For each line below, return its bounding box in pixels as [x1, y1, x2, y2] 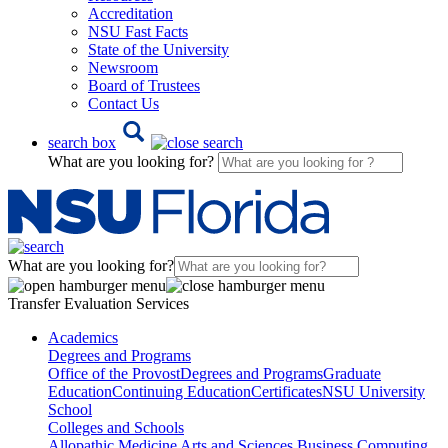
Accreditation [88, 5, 173, 22]
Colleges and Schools [48, 419, 184, 436]
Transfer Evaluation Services [8, 295, 189, 312]
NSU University [322, 383, 425, 400]
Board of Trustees [88, 77, 200, 94]
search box [48, 134, 116, 151]
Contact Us [88, 95, 159, 112]
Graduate [323, 365, 381, 382]
